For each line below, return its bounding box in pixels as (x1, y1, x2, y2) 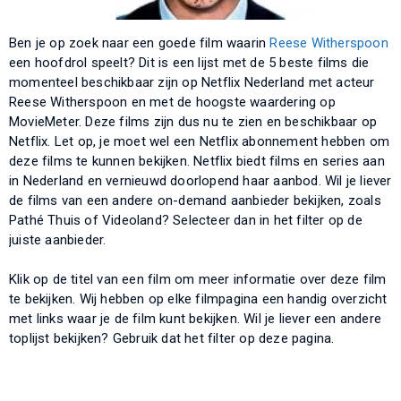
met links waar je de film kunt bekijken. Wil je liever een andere (9, 310, 382, 327)
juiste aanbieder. (9, 231, 107, 248)
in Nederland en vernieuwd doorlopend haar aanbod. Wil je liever (9, 172, 392, 189)
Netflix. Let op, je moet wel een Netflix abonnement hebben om (9, 132, 390, 149)
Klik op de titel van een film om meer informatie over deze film (9, 270, 387, 287)
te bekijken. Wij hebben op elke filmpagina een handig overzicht (9, 290, 388, 307)
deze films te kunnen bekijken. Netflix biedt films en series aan (9, 152, 385, 169)
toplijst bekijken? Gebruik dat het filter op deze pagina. (9, 329, 335, 346)
